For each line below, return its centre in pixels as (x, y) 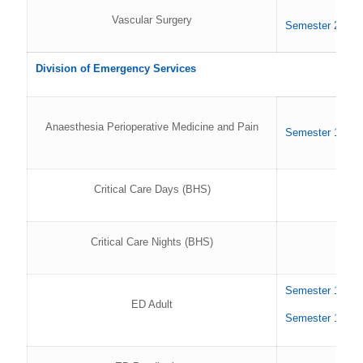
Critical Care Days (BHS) (152, 189)
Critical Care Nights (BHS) (152, 242)
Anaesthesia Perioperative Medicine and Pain (152, 127)
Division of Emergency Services (116, 68)
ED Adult (152, 304)
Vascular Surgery (152, 20)
